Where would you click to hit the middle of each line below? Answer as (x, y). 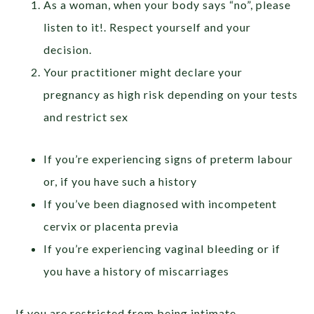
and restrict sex (86, 117)
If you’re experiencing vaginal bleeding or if (162, 248)
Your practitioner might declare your (143, 72)
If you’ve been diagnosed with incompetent (161, 204)
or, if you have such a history (121, 181)
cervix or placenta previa (111, 226)
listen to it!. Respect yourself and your (148, 27)
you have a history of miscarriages (137, 271)
